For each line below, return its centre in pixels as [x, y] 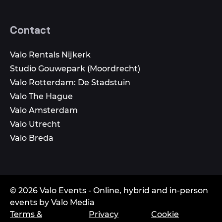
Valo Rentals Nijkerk [50, 55]
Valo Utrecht [35, 124]
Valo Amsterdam [44, 110]
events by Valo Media [52, 202]
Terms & [26, 214]
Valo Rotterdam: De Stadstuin [70, 82]
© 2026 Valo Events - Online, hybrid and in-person [109, 190]
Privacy [104, 214]
